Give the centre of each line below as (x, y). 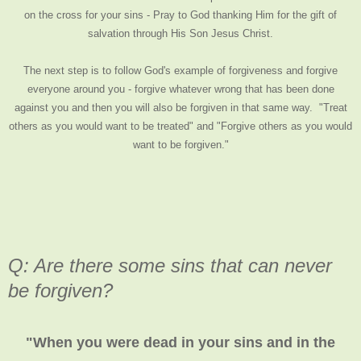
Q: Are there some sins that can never (170, 265)
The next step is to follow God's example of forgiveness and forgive (180, 70)
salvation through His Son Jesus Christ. (180, 33)
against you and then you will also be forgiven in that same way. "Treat (180, 107)
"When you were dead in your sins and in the (180, 342)
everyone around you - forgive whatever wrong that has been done (180, 89)
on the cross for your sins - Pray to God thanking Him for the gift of (180, 15)
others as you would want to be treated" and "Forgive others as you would (180, 126)
